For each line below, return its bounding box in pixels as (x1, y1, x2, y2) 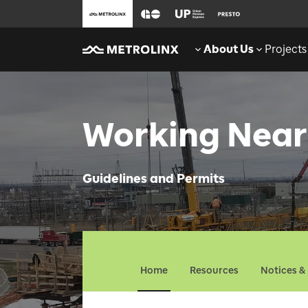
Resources (190, 265, 239, 276)
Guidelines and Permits (82, 171, 225, 186)
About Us (203, 43, 254, 56)
